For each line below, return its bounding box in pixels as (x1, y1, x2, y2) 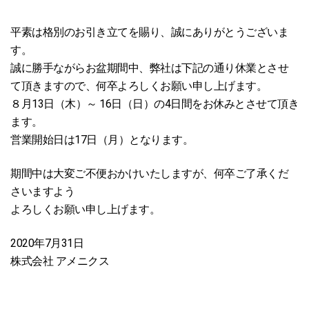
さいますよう (10, 185, 74, 198)
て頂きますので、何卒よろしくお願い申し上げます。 (10, 79, 267, 92)
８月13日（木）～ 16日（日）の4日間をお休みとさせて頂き (10, 97, 299, 110)
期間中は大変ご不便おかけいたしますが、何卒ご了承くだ (10, 167, 288, 180)
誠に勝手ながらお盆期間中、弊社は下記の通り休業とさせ (10, 61, 288, 74)
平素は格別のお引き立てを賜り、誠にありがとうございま (10, 26, 288, 39)
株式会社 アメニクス (10, 255, 109, 268)
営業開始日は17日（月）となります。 (10, 133, 193, 146)
